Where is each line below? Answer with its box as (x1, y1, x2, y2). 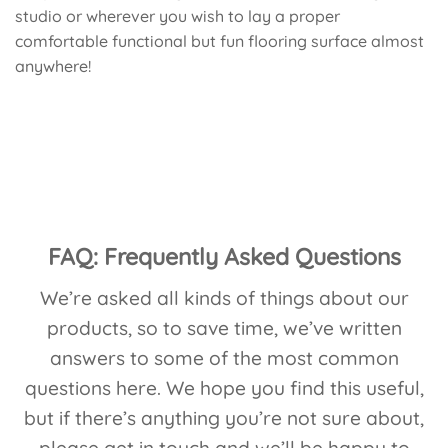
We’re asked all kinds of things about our (39, 285, 409, 310)
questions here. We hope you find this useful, (24, 375, 424, 400)
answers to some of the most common (49, 345, 399, 370)
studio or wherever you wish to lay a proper (15, 5, 340, 26)
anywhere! (15, 55, 91, 76)
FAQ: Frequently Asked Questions (47, 242, 401, 272)
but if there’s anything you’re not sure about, (24, 405, 424, 430)
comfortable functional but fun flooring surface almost (15, 30, 424, 51)
